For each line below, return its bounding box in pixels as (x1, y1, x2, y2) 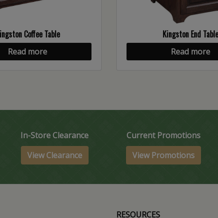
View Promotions (132, 150, 195, 161)
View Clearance (27, 150, 82, 161)
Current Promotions (126, 130, 200, 141)
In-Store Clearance (20, 130, 89, 141)
